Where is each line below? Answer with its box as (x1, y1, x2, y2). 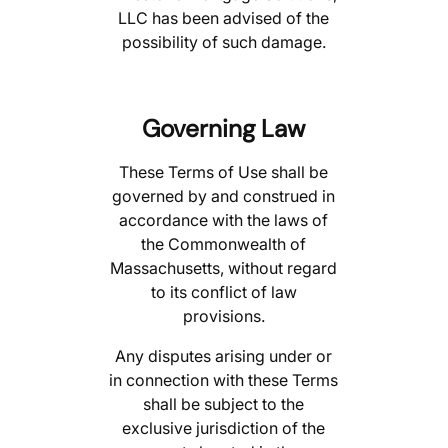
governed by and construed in (112, 186, 336, 207)
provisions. (182, 306, 265, 327)
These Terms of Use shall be (119, 162, 329, 183)
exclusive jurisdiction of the (122, 418, 326, 439)
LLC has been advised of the (118, 8, 330, 29)
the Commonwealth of (141, 234, 307, 255)
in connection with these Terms (109, 370, 339, 391)
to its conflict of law (150, 282, 297, 303)
